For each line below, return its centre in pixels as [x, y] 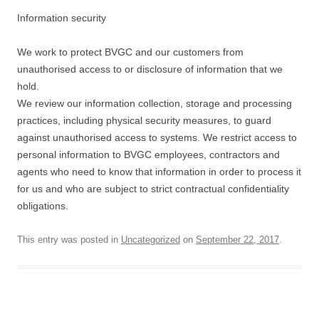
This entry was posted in [69, 240]
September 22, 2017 [237, 240]
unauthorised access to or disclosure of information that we [150, 69]
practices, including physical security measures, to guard [144, 120]
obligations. [43, 206]
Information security [62, 18]
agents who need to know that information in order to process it [159, 172]
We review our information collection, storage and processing [155, 103]
